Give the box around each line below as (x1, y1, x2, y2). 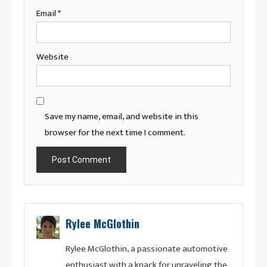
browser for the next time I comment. (45, 125, 185, 141)
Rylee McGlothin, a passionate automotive (65, 241, 228, 257)
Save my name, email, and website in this (45, 109, 198, 125)
